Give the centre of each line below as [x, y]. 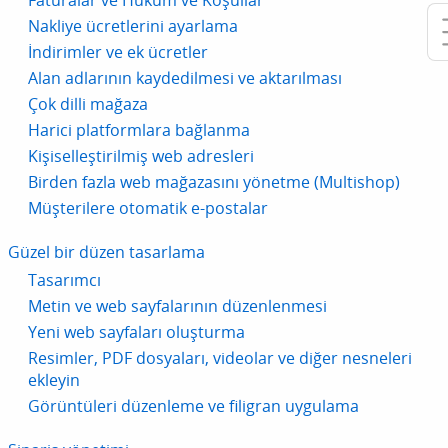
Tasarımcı [64, 280]
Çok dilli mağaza [88, 104]
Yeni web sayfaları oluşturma [136, 332]
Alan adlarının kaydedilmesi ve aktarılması [185, 78]
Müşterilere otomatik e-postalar [148, 208]
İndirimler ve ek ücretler [118, 52]
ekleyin [54, 380]
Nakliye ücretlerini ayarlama [133, 26]
